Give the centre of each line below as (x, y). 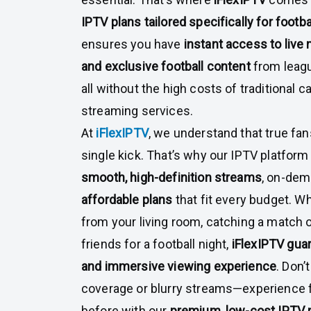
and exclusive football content (166, 66)
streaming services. (137, 110)
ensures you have (133, 44)
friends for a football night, (157, 244)
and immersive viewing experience (179, 266)
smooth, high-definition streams (171, 177)
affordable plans (127, 199)
